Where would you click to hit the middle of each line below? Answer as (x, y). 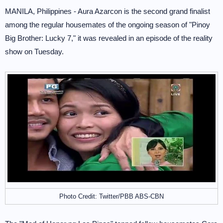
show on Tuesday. (34, 52)
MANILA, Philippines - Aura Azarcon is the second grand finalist (108, 11)
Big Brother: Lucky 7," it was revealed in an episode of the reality (109, 38)
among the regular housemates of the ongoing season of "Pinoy (108, 25)
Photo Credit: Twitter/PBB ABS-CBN (111, 196)
